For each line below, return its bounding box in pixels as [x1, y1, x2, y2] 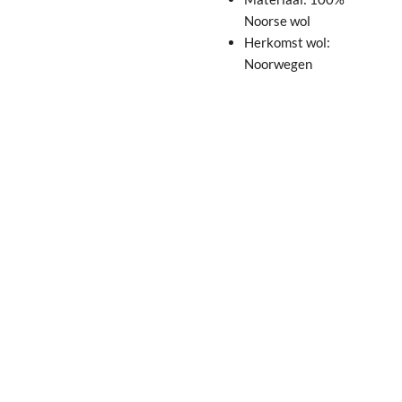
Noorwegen [243, 55, 312, 72]
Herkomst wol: [243, 33, 330, 50]
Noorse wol [243, 12, 310, 29]
